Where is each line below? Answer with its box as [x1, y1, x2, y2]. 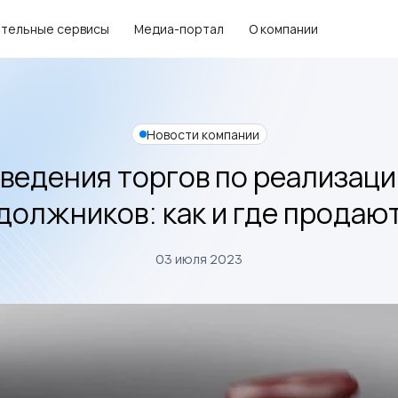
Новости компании [146, 125, 259, 143]
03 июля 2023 [155, 251, 243, 267]
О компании [249, 20, 318, 37]
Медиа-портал [134, 20, 224, 37]
